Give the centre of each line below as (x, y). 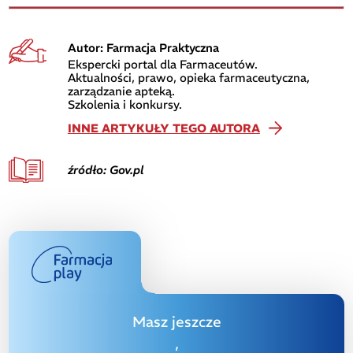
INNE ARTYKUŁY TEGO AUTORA (163, 128)
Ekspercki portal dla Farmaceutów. (162, 64)
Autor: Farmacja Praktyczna (143, 47)
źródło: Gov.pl (106, 169)
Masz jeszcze (176, 322)
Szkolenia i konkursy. (124, 104)
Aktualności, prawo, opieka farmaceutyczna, (188, 77)
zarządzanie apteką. (121, 91)
